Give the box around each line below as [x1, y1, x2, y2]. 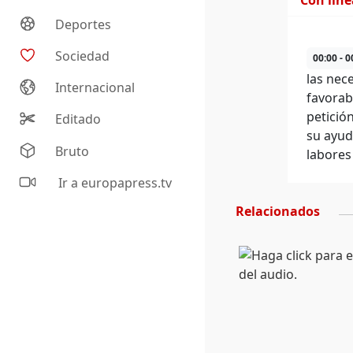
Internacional [55, 79, 136, 97]
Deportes [55, 16, 112, 34]
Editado [55, 110, 102, 128]
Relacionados [236, 203, 320, 220]
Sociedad [55, 47, 110, 65]
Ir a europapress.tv [55, 174, 173, 192]
